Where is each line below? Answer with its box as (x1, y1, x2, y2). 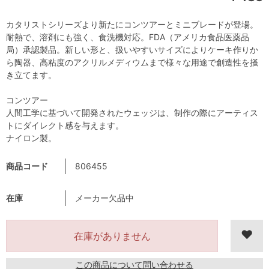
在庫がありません (73, 230, 151, 243)
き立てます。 (6, 70, 56, 80)
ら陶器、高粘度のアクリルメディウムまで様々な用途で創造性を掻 (6, 57, 258, 68)
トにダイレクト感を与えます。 (6, 120, 124, 131)
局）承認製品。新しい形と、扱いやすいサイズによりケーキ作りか (6, 44, 258, 55)
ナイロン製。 (6, 133, 56, 144)
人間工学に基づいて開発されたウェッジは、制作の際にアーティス (6, 107, 258, 118)
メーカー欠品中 (75, 193, 134, 204)
